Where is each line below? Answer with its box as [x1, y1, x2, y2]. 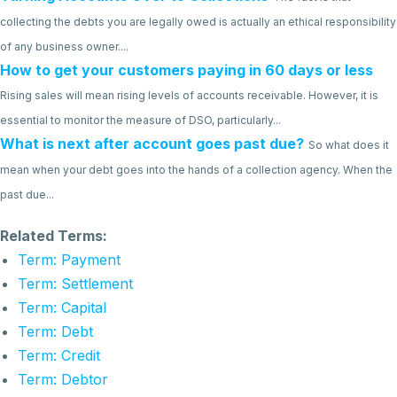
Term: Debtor [18, 370, 108, 388]
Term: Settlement [18, 275, 133, 292]
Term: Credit [18, 346, 100, 364]
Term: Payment [18, 251, 121, 269]
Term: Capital [18, 299, 106, 316]
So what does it [308, 138, 389, 152]
